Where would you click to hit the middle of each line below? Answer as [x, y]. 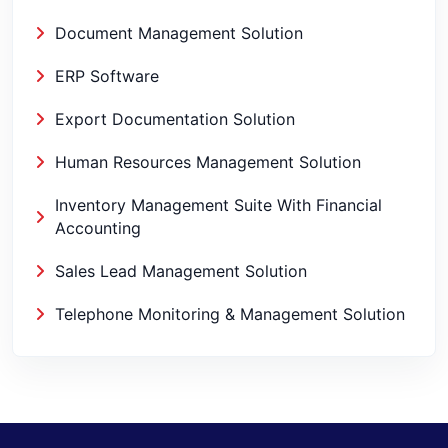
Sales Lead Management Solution [181, 271]
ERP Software [107, 76]
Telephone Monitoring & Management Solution [230, 314]
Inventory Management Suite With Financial [218, 205]
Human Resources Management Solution [208, 162]
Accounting [98, 228]
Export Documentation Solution [175, 119]
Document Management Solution [179, 33]
